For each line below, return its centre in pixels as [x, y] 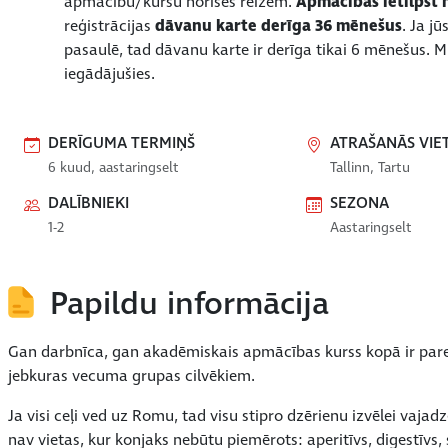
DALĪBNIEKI [88, 202]
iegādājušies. [109, 73]
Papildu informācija [190, 304]
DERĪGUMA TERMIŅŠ [121, 142]
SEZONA [359, 202]
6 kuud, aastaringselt [113, 167]
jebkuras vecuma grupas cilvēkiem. [131, 375]
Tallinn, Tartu [369, 167]
